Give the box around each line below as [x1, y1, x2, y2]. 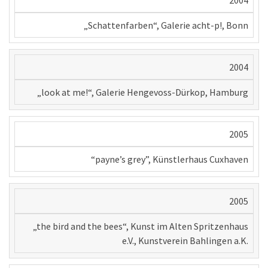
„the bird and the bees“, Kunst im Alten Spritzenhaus [33, 220, 248, 233]
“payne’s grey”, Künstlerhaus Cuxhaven [91, 153, 248, 166]
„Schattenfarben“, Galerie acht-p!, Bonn [84, 19, 248, 32]
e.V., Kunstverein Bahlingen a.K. [122, 234, 248, 247]
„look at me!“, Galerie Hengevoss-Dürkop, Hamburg [37, 86, 248, 99]
